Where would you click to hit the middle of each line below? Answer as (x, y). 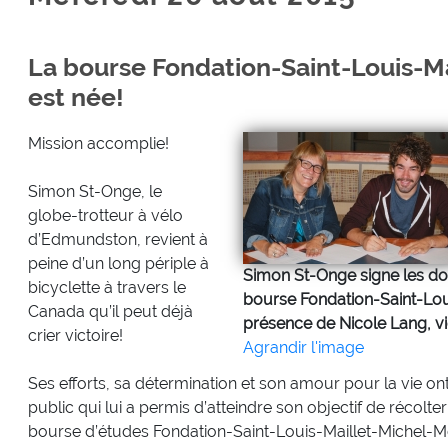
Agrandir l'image (303, 347)
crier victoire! (75, 335)
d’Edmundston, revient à (117, 239)
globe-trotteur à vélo (105, 215)
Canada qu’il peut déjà (110, 311)
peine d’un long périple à (118, 263)
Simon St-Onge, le (94, 191)
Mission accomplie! (98, 143)
